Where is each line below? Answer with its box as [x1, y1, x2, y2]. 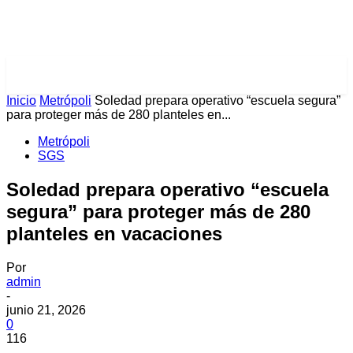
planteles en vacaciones [6, 222, 222, 244]
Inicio [6, 94, 36, 107]
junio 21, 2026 [6, 303, 86, 317]
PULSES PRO [6, 65, 122, 85]
